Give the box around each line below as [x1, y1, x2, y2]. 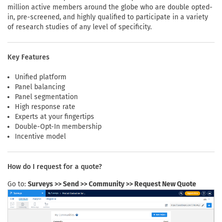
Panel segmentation [15, 93, 78, 101]
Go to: [7, 180, 28, 188]
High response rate [15, 103, 75, 111]
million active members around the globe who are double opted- [7, 3, 213, 11]
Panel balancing [15, 83, 65, 91]
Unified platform [15, 73, 66, 81]
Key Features [7, 53, 50, 61]
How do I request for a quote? [7, 163, 102, 171]
